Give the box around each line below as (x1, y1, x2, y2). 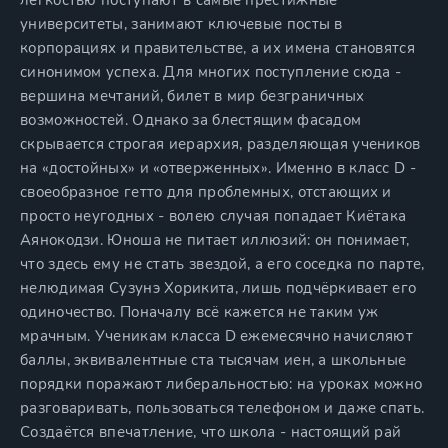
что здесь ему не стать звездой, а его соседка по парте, (20, 254, 425, 274)
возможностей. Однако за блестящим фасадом (20, 110, 362, 130)
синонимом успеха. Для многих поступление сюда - (20, 62, 402, 82)
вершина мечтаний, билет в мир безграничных (20, 86, 365, 106)
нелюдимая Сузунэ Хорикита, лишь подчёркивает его (20, 278, 417, 298)
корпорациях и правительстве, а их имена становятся (20, 38, 415, 58)
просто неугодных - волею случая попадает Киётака (20, 206, 407, 226)
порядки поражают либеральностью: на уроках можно (20, 374, 423, 394)
